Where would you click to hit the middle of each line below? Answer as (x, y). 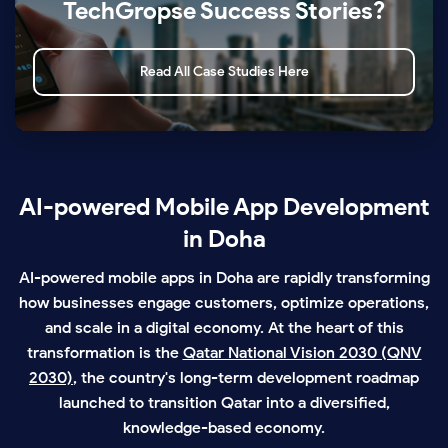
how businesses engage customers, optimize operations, (224, 303)
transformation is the (104, 353)
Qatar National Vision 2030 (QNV (302, 353)
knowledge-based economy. (224, 428)
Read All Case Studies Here (224, 72)
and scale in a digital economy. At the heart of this (224, 328)
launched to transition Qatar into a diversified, (224, 403)
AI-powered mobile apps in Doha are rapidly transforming (224, 278)
